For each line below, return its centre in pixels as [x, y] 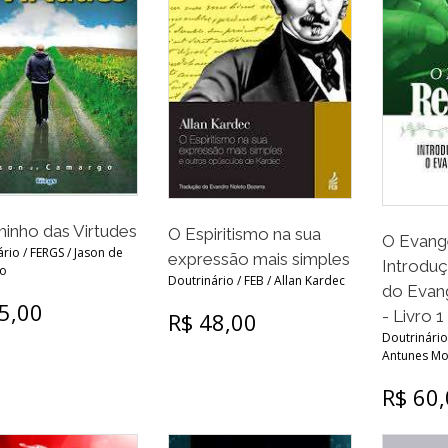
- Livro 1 [412, 316]
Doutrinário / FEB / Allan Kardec [256, 281]
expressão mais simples [258, 259]
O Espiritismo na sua [244, 234]
